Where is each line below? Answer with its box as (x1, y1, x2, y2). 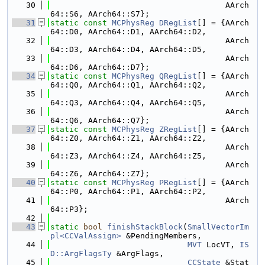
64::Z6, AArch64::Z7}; (50, 169, 150, 178)
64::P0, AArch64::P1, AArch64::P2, (50, 187, 206, 196)
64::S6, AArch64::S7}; (50, 9, 150, 18)
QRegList (159, 72, 197, 80)
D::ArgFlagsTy (50, 249, 112, 258)
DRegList (159, 18, 197, 27)
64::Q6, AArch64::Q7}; (50, 116, 150, 125)
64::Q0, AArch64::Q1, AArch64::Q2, (50, 80, 206, 89)
